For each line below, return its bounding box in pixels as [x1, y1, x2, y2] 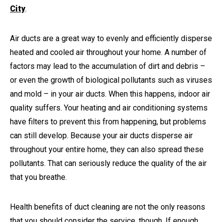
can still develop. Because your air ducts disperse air [10, 130, 193, 140]
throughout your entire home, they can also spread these [10, 144, 204, 154]
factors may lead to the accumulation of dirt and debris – [10, 61, 205, 71]
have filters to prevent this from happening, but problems [10, 116, 206, 126]
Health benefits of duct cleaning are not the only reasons [10, 202, 205, 212]
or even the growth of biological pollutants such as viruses [10, 75, 212, 85]
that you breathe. [10, 172, 67, 182]
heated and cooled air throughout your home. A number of [10, 47, 207, 57]
